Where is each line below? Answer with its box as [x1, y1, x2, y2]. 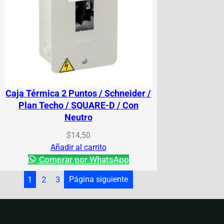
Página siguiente [68, 174, 128, 184]
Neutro [64, 111, 92, 122]
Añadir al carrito [50, 142, 106, 152]
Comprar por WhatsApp [36, 154, 129, 164]
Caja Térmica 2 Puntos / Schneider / [5, 87, 151, 98]
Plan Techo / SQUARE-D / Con [18, 99, 138, 110]
